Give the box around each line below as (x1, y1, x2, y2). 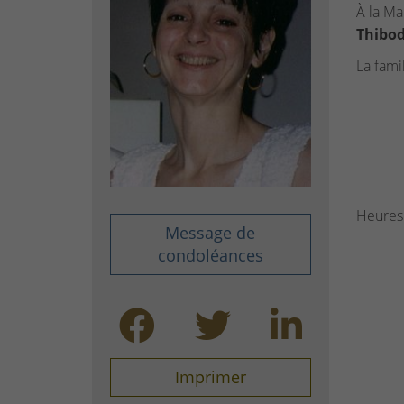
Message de (165, 222, 256, 244)
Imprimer (174, 366, 246, 389)
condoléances (157, 244, 263, 267)
